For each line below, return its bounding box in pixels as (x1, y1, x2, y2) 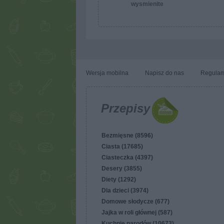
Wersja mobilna (86, 69, 128, 76)
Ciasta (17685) (101, 143, 143, 150)
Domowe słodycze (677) (101, 198, 169, 205)
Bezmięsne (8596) (101, 132, 153, 139)
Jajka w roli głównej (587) (101, 209, 172, 216)
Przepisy (101, 101, 150, 115)
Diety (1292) (101, 176, 136, 183)
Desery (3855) (101, 165, 142, 172)
